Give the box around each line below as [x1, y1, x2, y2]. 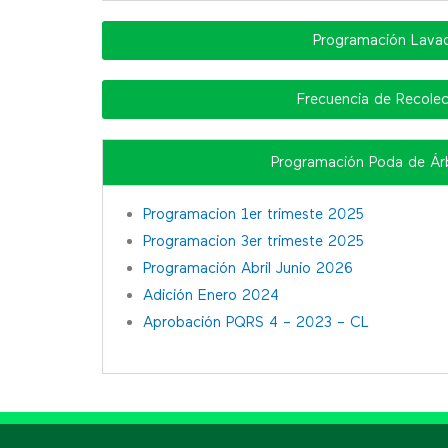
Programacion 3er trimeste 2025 [143, 233, 363, 249]
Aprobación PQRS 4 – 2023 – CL [143, 314, 369, 330]
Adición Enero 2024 [143, 287, 279, 303]
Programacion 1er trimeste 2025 [143, 206, 363, 222]
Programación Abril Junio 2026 [143, 260, 353, 276]
